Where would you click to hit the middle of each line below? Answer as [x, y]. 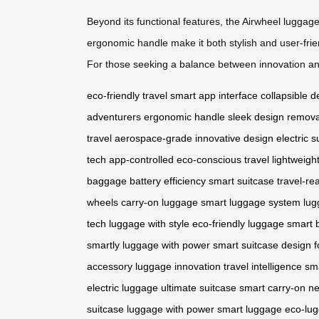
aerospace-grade [153, 138]
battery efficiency [168, 181]
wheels [103, 202]
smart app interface [214, 95]
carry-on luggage [159, 202]
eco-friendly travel [127, 95]
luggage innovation [178, 266]
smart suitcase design [262, 245]
